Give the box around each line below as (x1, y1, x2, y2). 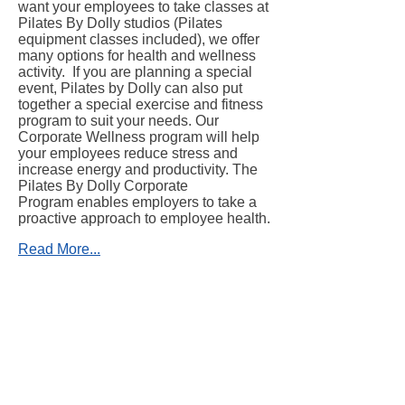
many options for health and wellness (18, 48, 256, 63)
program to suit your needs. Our (18, 113, 219, 128)
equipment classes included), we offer (18, 32, 259, 47)
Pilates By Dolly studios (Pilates (18, 15, 222, 31)
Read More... (18, 241, 100, 257)
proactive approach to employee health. (18, 211, 270, 226)
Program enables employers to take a (18, 194, 257, 210)
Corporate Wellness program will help (18, 129, 259, 145)
